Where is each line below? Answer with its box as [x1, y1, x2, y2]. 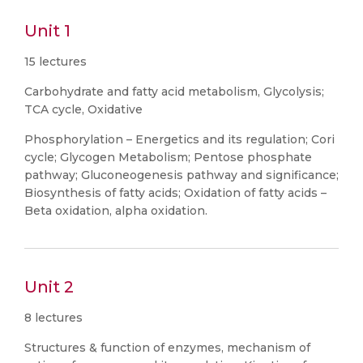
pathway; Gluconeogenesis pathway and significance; [24, 168, 339, 182]
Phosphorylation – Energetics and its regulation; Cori [24, 132, 335, 147]
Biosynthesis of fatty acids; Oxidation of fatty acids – [24, 186, 327, 200]
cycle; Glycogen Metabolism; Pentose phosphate [24, 150, 312, 164]
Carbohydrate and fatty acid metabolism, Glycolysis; [24, 84, 324, 99]
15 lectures [24, 54, 87, 69]
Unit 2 [24, 277, 74, 297]
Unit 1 [24, 21, 70, 41]
